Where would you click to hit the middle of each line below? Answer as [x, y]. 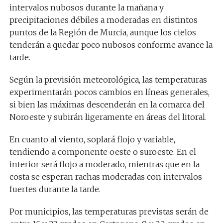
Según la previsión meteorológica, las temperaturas [108, 80]
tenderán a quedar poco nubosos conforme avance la [111, 45]
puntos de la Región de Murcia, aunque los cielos [103, 32]
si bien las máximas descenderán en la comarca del [107, 105]
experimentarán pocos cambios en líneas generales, [109, 92]
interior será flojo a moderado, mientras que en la [104, 164]
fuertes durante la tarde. [55, 189]
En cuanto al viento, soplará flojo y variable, [92, 139]
